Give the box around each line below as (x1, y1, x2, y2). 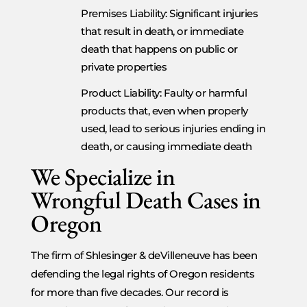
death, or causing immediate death (81, 139, 252, 153)
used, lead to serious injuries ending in (81, 121, 265, 135)
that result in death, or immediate (81, 24, 243, 38)
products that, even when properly (81, 103, 248, 117)
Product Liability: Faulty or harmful (81, 86, 247, 99)
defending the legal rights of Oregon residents (31, 267, 254, 280)
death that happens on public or (81, 42, 238, 56)
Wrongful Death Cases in (31, 184, 261, 215)
